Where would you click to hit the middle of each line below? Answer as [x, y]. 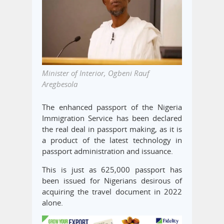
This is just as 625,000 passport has [112, 170]
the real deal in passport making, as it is [112, 129]
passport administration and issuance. [107, 151]
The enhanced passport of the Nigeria [112, 107]
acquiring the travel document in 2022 [112, 192]
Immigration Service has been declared [112, 118]
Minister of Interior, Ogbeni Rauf [96, 73]
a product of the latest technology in [112, 140]
